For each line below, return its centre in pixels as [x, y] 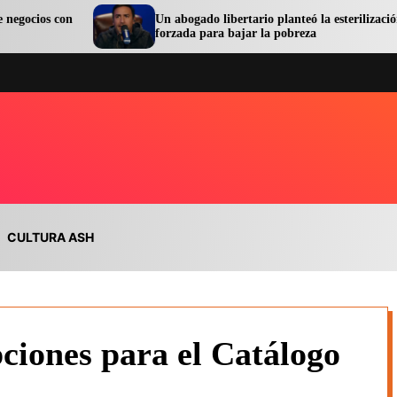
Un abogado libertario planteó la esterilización [188, 19]
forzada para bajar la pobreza [145, 33]
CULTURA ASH [51, 237]
